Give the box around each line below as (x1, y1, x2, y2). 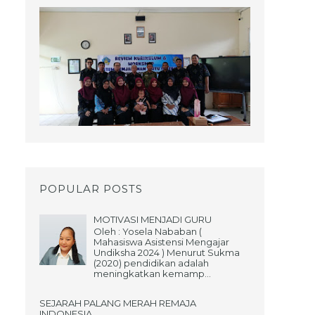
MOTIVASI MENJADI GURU (94, 213, 212, 225)
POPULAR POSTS (39, 181, 143, 195)
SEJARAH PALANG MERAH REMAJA (39, 297, 196, 309)
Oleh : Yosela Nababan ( (94, 226, 202, 238)
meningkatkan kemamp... (94, 268, 211, 280)
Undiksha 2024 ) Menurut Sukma (94, 247, 240, 259)
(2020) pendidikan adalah (94, 257, 209, 269)
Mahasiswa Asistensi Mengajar (94, 236, 229, 248)
